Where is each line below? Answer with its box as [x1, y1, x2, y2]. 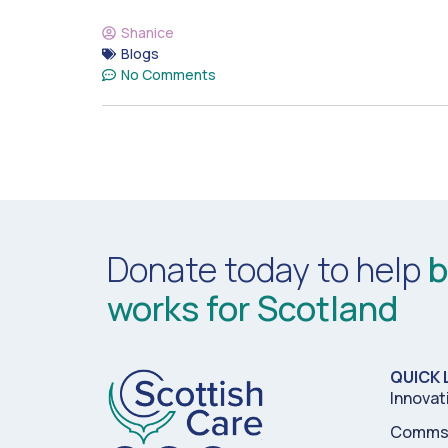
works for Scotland [107, 285, 398, 331]
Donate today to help [107, 246, 428, 292]
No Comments [121, 65, 216, 84]
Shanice [121, 23, 174, 42]
